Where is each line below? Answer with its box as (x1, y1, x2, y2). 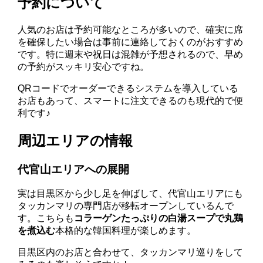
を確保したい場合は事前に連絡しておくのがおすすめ (18, 36, 244, 47)
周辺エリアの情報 (18, 132, 133, 149)
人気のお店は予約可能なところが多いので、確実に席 (18, 24, 244, 35)
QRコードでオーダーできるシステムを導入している (18, 83, 239, 93)
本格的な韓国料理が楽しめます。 (55, 225, 197, 236)
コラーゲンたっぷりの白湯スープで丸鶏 (74, 213, 244, 224)
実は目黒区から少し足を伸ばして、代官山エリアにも (18, 188, 244, 199)
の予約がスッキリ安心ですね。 (18, 61, 150, 72)
